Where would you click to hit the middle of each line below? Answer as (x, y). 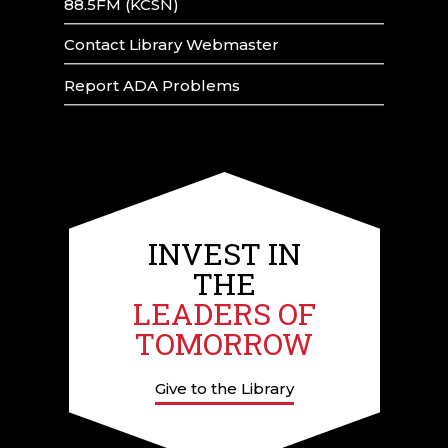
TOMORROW (224, 343)
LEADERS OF (224, 313)
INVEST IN (224, 253)
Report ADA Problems (152, 86)
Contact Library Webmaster (171, 45)
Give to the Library (224, 388)
